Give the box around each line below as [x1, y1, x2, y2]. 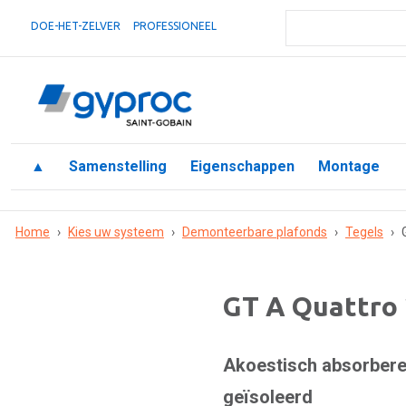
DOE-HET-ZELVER [31, 20, 121, 32]
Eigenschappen [190, 158, 295, 175]
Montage [318, 158, 380, 175]
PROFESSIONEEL [133, 20, 217, 32]
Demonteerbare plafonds [182, 225, 327, 239]
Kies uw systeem [68, 225, 164, 239]
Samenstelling [69, 158, 167, 175]
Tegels [345, 225, 383, 239]
